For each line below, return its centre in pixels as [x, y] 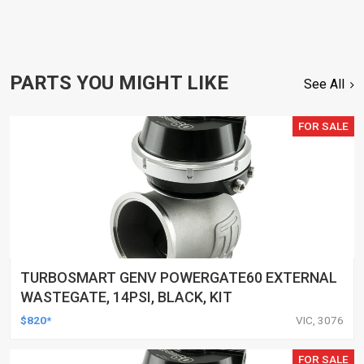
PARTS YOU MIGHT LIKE [119, 82]
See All [325, 84]
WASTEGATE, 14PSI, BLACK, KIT [126, 297]
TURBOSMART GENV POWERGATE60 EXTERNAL [179, 277]
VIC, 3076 [320, 320]
